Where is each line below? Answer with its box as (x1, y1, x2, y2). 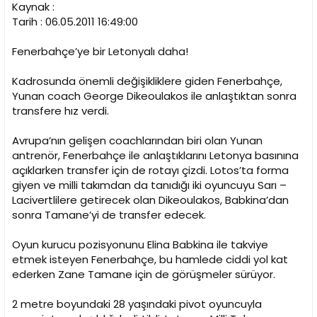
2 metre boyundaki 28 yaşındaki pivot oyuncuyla (12, 296, 262, 312)
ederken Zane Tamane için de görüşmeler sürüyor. (12, 267, 275, 282)
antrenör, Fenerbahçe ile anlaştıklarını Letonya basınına (12, 148, 299, 163)
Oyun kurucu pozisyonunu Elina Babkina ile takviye (12, 237, 268, 253)
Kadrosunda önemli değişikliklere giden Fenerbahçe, (12, 74, 282, 89)
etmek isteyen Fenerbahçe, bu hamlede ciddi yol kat (12, 252, 288, 267)
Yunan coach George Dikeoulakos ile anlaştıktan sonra (12, 88, 296, 104)
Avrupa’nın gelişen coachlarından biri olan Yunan (12, 133, 263, 149)
